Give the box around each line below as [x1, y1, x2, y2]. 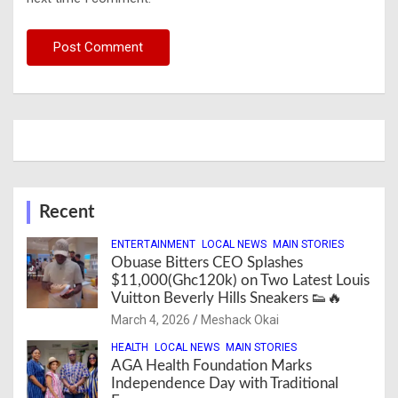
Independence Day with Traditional [111, 375, 338, 391]
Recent [39, 203, 94, 221]
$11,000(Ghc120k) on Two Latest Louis [111, 272, 370, 288]
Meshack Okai [201, 312, 279, 327]
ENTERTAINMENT [111, 237, 195, 251]
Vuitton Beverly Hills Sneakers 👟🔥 [111, 290, 342, 306]
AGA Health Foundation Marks [111, 357, 312, 373]
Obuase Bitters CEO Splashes [111, 254, 303, 270]
